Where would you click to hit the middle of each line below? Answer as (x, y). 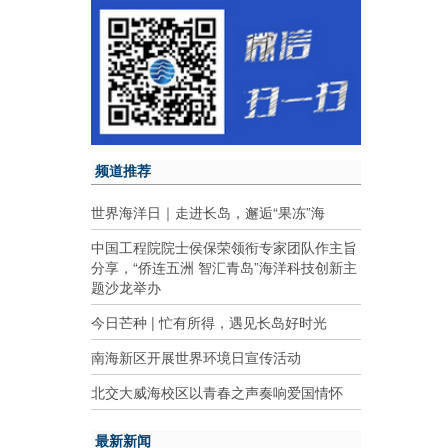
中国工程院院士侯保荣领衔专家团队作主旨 (224, 246)
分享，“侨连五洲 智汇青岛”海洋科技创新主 (224, 266)
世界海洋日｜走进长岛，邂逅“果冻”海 (208, 211)
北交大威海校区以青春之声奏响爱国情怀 (217, 391)
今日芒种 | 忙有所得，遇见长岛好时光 (209, 321)
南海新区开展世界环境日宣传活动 (196, 356)
